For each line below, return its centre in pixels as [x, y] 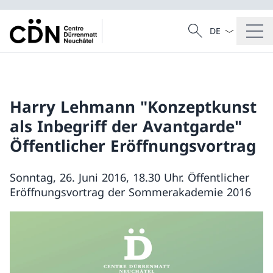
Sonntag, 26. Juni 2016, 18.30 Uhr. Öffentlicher [129, 177]
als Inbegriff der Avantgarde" [126, 126]
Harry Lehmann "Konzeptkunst [133, 107]
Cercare [202, 27]
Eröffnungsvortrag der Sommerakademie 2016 [130, 192]
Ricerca [199, 37]
